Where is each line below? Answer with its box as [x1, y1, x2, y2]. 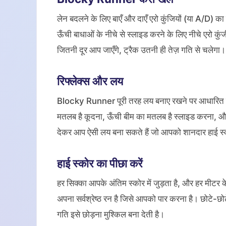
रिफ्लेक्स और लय [57, 74, 123, 88]
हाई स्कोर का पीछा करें [57, 156, 143, 170]
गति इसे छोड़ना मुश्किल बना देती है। [57, 209, 164, 219]
